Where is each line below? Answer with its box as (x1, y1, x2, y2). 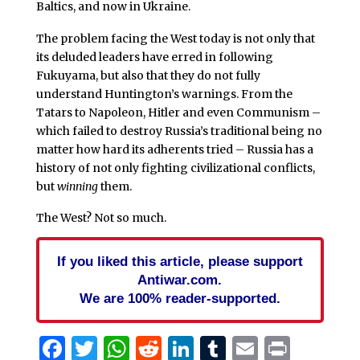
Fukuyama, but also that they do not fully (35, 67, 260, 83)
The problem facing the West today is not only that (35, 31, 315, 46)
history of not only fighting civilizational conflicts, (35, 160, 315, 175)
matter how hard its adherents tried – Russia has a (35, 141, 313, 157)
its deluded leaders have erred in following (35, 49, 273, 64)
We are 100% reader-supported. (79, 290, 280, 307)
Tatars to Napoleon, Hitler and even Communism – (35, 104, 321, 120)
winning (56, 178, 98, 194)
